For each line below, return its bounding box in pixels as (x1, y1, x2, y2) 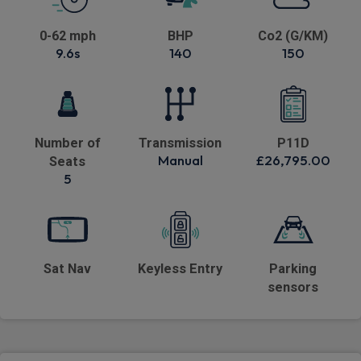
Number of (34, 135, 101, 151)
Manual (157, 151, 203, 169)
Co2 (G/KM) (258, 28, 329, 44)
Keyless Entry (138, 261, 223, 277)
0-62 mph (39, 28, 96, 44)
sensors (268, 280, 319, 296)
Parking (269, 261, 317, 277)
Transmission (139, 135, 222, 151)
